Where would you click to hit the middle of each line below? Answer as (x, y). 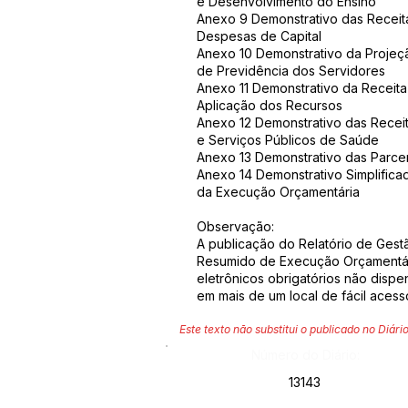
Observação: (235, 226)
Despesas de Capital (259, 36)
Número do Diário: (306, 355)
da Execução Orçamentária (278, 192)
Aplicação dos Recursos (270, 105)
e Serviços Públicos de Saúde (288, 140)
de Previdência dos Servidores (291, 71)
